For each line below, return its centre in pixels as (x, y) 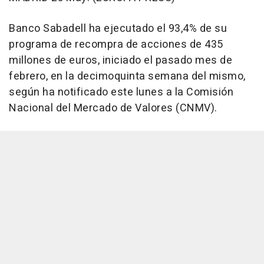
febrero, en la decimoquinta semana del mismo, (127, 77)
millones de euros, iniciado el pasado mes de (121, 61)
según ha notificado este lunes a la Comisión (121, 93)
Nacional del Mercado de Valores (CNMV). (113, 108)
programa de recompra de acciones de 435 (116, 45)
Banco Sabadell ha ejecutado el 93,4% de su (118, 29)
